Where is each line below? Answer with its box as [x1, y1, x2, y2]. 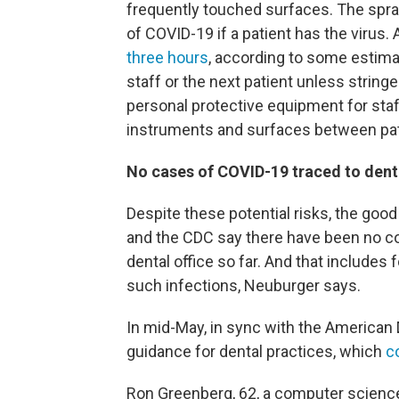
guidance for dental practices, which [126, 342, 386, 362]
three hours [126, 48, 208, 68]
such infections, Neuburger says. [126, 276, 361, 296]
